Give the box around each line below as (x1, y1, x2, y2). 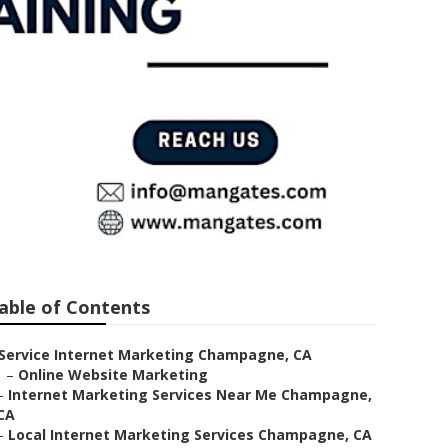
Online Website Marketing (18, 365, 208, 384)
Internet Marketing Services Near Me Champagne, (8, 385, 372, 404)
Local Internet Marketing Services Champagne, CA (8, 425, 372, 444)
